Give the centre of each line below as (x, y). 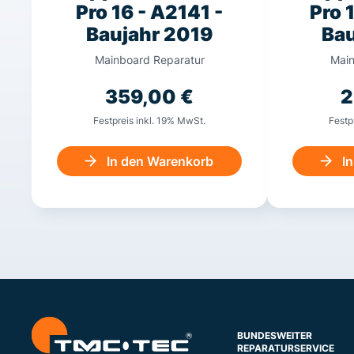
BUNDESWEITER (275, 335)
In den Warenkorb (160, 161)
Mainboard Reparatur (149, 59)
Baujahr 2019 (149, 34)
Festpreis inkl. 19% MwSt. (149, 120)
